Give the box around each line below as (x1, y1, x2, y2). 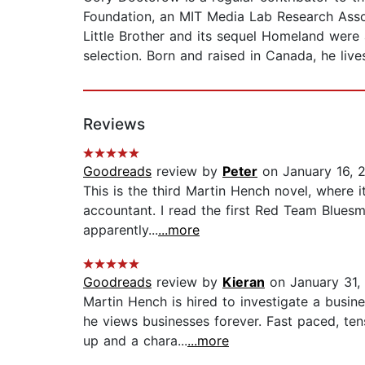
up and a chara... (83, 332, 187, 350)
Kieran (222, 274, 265, 291)
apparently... (83, 222, 158, 239)
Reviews (83, 115, 145, 134)
